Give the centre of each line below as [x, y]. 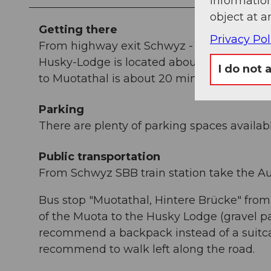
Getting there [78, 30]
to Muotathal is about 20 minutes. [131, 79]
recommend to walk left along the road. [147, 250]
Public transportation [100, 157]
